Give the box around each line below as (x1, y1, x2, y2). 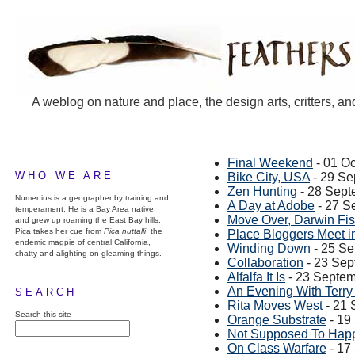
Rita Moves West (227, 299, 323, 312)
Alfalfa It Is (227, 270, 285, 284)
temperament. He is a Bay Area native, (15, 204, 156, 213)
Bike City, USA (227, 170, 310, 184)
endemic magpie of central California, (15, 238, 151, 246)
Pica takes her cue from (15, 227, 104, 235)
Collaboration (227, 256, 303, 269)
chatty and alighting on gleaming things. (15, 249, 162, 258)
